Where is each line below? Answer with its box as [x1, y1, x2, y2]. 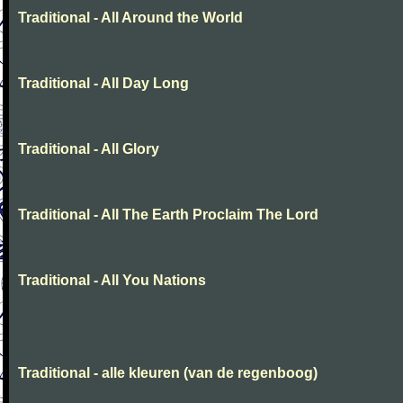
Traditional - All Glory [18, 141, 159, 157]
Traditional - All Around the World [18, 10, 243, 25]
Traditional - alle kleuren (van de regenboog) [18, 365, 318, 381]
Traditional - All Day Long [18, 76, 189, 91]
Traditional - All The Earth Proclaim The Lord [18, 207, 318, 222]
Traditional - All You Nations [18, 273, 206, 288]
